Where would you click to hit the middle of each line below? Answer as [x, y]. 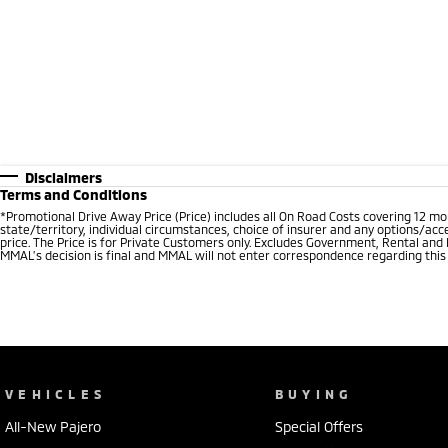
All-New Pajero [53, 426]
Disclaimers [63, 177]
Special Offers [318, 426]
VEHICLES [56, 393]
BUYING [314, 393]
